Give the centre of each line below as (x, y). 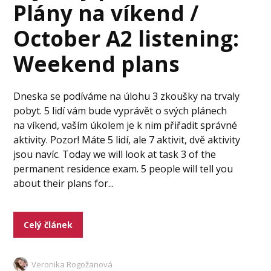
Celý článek (48, 225)
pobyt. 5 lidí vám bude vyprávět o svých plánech (120, 111)
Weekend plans (97, 64)
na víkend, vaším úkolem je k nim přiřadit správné (126, 125)
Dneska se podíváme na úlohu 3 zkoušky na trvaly (127, 96)
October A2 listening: (126, 38)
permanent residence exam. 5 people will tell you (123, 169)
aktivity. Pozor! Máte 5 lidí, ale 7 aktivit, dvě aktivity (127, 140)
